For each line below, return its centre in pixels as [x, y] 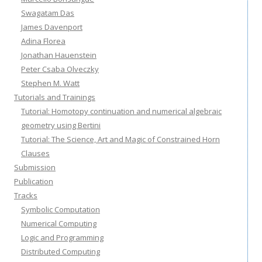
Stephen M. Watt [50, 83]
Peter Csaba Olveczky [60, 69]
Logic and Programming [62, 237]
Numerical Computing [59, 223]
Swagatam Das [48, 13]
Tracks [26, 195]
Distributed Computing [61, 251]
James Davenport [52, 27]
